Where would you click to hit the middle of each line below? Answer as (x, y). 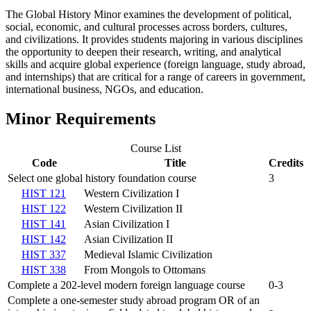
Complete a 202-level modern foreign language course (126, 285)
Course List (155, 149)
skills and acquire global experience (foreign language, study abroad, (155, 65)
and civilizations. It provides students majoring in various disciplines (154, 40)
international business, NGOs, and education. (104, 90)
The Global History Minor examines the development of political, (149, 15)
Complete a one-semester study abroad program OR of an (134, 301)
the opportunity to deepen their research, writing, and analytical (143, 52)
